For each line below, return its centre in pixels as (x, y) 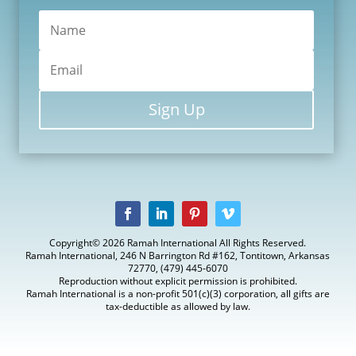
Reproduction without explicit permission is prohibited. (178, 281)
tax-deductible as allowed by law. (178, 307)
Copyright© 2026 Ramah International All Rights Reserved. (178, 243)
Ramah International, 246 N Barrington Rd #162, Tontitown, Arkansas (178, 256)
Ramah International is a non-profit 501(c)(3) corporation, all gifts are (178, 294)
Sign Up (176, 110)
